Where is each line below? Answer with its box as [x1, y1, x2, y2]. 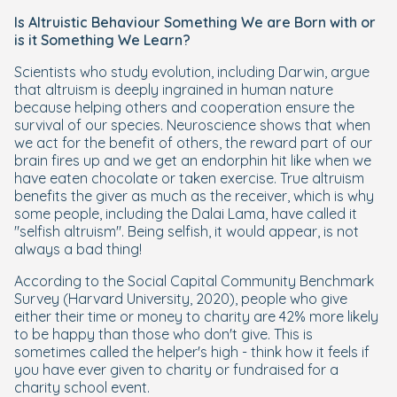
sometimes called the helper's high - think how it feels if [14, 343, 370, 361]
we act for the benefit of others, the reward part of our [14, 134, 372, 152]
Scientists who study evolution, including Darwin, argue [14, 63, 370, 81]
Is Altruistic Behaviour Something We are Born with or [14, 13, 376, 31]
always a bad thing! [14, 240, 142, 258]
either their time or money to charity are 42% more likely [14, 307, 378, 325]
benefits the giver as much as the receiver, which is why [14, 187, 374, 205]
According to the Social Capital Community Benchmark [14, 272, 374, 290]
